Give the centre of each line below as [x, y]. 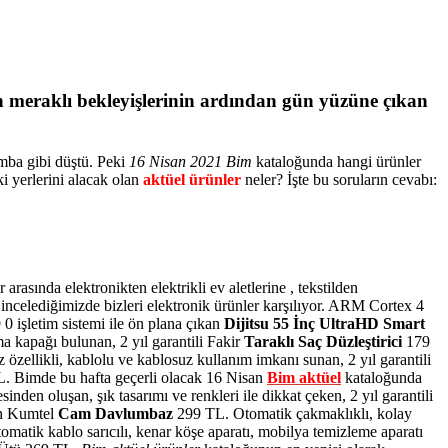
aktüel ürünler [192, 180]
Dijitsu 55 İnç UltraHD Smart [324, 324]
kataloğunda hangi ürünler [336, 162]
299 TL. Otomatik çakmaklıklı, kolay [292, 414]
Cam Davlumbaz [115, 414]
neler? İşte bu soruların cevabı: [339, 180]
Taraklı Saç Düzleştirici [323, 342]
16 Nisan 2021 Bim [190, 162]
